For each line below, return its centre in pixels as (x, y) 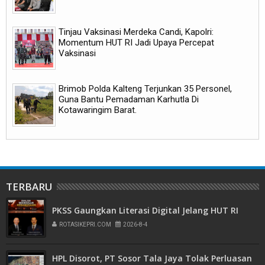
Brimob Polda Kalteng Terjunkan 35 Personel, (145, 88)
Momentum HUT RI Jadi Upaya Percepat (136, 43)
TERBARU (29, 186)
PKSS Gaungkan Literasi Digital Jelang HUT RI (145, 210)
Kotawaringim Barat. (98, 110)
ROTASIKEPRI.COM (85, 224)
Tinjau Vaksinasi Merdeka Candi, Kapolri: (136, 32)
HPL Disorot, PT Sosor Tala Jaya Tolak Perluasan (152, 258)
